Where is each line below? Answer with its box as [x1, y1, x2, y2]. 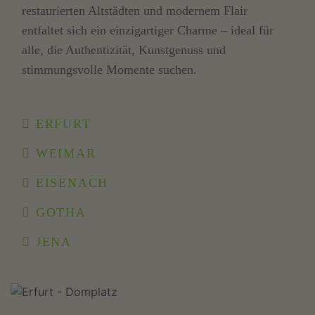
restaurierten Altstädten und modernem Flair [22, 4, 248, 18]
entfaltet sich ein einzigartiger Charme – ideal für [22, 23, 274, 38]
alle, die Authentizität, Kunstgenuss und [22, 43, 226, 58]
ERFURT [31, 117, 91, 131]
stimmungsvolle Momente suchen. [22, 63, 198, 77]
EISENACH [31, 176, 109, 191]
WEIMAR [31, 146, 96, 161]
